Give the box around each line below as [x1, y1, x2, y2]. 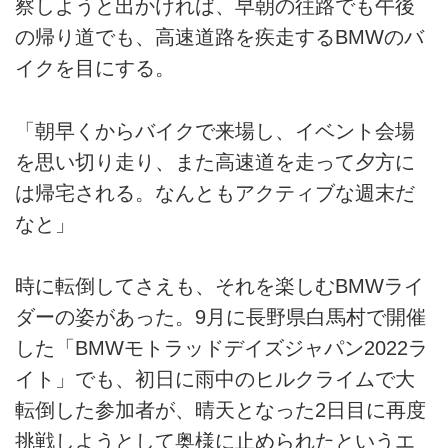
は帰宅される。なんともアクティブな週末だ [15, 181, 415, 204]
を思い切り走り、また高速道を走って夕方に [15, 150, 415, 173]
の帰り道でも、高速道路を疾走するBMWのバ [15, 26, 424, 49]
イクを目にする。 [15, 57, 175, 80]
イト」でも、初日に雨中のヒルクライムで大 [15, 368, 415, 390]
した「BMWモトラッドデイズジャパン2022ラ [15, 337, 428, 359]
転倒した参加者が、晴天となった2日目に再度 [15, 399, 426, 421]
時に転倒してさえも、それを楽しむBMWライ [15, 275, 424, 297]
